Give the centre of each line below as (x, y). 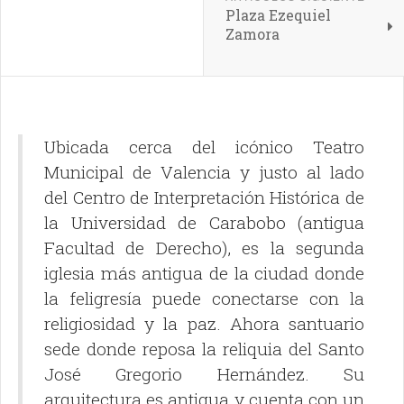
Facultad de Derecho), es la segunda (204, 248)
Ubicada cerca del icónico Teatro (204, 147)
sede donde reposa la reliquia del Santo (204, 349)
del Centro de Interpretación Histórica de (204, 197)
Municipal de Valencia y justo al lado (204, 172)
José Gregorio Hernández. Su (204, 374)
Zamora (252, 34)
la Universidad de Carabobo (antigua (204, 223)
